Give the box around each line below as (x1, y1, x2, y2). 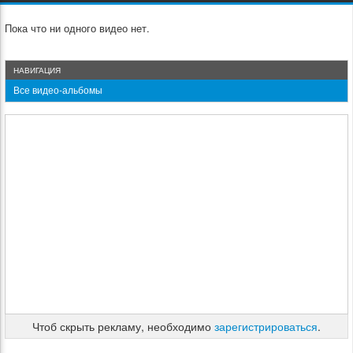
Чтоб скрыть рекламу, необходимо (32, 318, 214, 334)
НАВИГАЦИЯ (13, 65, 61, 76)
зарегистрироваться (214, 318, 318, 334)
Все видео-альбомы (13, 83, 102, 96)
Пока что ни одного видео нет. (5, 20, 150, 35)
